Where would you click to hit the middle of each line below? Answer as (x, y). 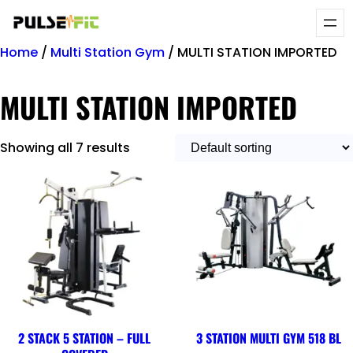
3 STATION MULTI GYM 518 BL (269, 338)
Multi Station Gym (108, 53)
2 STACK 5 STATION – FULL (84, 338)
